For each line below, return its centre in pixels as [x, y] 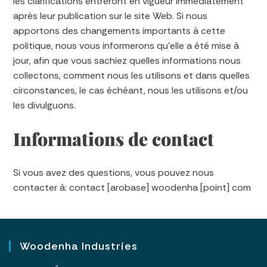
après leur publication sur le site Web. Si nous [111, 16]
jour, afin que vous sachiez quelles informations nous [127, 60]
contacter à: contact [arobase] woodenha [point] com [132, 187]
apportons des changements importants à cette [119, 31]
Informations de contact [114, 139]
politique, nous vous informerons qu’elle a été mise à [126, 46]
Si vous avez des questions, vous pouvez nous [114, 173]
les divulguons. [45, 105]
